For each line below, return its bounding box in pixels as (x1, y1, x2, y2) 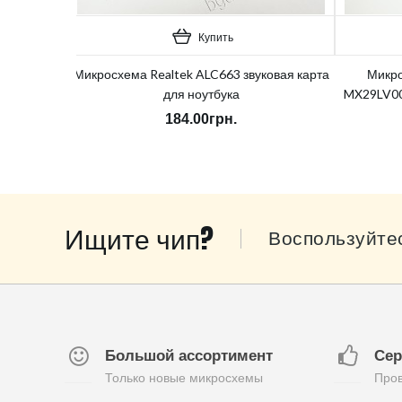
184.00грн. (165, 111, 237, 127)
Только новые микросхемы (105, 371, 263, 385)
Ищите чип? (65, 218, 214, 258)
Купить (198, 31, 233, 44)
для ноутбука (162, 86, 240, 101)
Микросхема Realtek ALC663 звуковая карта (73, 66, 329, 82)
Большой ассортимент (105, 347, 273, 364)
